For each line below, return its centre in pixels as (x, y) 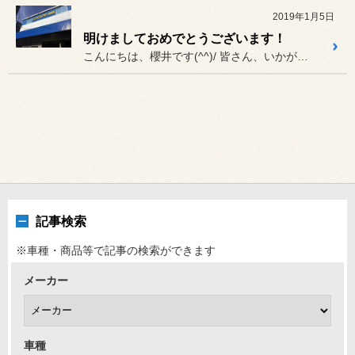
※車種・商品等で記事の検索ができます (116, 251)
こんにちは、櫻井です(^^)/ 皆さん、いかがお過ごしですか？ (303, 57)
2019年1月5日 (303, 17)
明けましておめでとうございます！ (185, 39)
